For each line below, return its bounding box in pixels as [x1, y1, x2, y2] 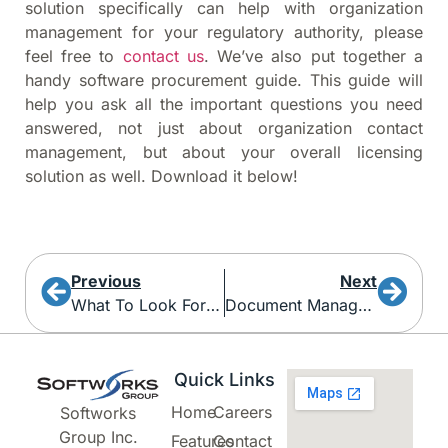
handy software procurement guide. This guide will [25, 70, 423, 91]
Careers [213, 401, 273, 422]
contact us [122, 46, 204, 67]
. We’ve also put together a [203, 46, 424, 67]
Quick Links [173, 368, 275, 390]
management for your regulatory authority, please [25, 22, 423, 43]
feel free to [25, 46, 123, 67]
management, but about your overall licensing [25, 142, 423, 163]
